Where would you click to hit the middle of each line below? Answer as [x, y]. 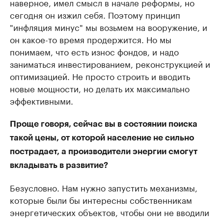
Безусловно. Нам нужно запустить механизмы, [104, 187]
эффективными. [41, 100]
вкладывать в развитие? [59, 165]
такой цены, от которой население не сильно [102, 138]
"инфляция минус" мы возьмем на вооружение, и [109, 27]
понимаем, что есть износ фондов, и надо [94, 51]
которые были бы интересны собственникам [101, 200]
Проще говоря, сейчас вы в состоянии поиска [104, 124]
